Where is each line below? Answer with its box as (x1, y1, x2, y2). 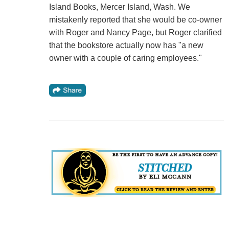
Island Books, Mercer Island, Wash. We (49, 3, 190, 12)
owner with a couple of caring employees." (49, 54, 202, 63)
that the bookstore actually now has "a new (49, 41, 203, 50)
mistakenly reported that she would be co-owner (49, 15, 222, 25)
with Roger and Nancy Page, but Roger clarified (49, 28, 222, 37)
